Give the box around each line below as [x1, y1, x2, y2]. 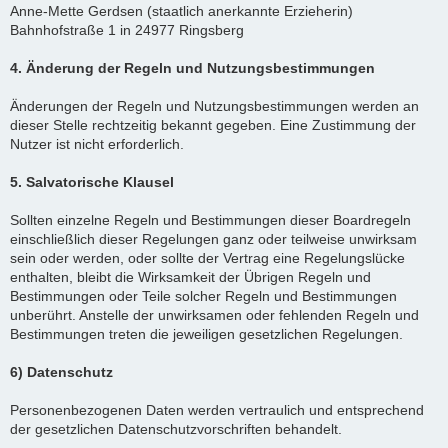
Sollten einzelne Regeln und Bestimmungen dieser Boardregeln [10, 211, 411, 228]
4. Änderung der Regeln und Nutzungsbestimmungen [10, 59, 375, 76]
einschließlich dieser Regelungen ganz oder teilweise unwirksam [10, 230, 417, 247]
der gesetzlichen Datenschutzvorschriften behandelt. [10, 420, 342, 437]
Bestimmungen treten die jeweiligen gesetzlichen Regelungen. [10, 325, 403, 342]
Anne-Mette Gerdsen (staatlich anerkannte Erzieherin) [10, 2, 353, 19]
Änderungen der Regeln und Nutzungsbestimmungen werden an [10, 97, 419, 114]
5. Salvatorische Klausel [10, 173, 174, 190]
